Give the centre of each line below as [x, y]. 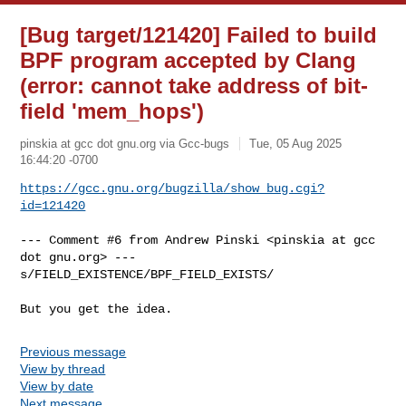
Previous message [73, 351]
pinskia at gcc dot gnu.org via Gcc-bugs [125, 143]
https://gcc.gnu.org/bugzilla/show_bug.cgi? [173, 188]
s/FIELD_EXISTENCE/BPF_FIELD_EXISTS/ [147, 274]
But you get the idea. [97, 309]
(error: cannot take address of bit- [194, 86]
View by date [57, 386]
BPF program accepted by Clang [188, 60]
